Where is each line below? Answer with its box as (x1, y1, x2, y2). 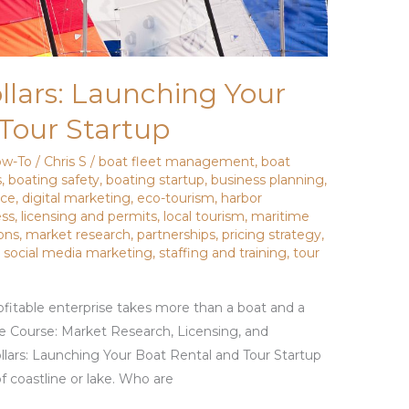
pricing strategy (222, 226, 322, 244)
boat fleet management (99, 153, 256, 171)
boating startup (106, 172, 205, 189)
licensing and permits (21, 208, 158, 225)
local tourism (163, 208, 246, 225)
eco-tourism (137, 190, 215, 207)
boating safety (8, 172, 100, 189)
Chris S (44, 153, 91, 171)
